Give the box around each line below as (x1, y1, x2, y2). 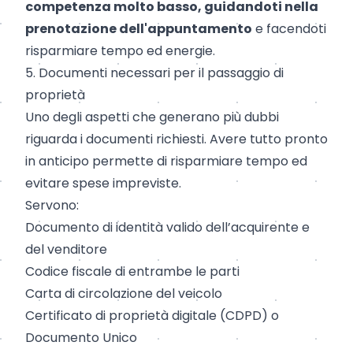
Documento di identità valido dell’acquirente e (25, 218, 310, 237)
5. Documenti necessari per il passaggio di (25, 64, 284, 83)
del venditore (25, 240, 107, 259)
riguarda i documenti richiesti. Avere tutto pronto (25, 130, 328, 149)
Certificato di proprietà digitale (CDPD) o (25, 307, 279, 325)
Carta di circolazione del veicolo (25, 284, 222, 303)
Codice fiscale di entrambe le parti (25, 262, 240, 281)
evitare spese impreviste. (25, 174, 181, 193)
